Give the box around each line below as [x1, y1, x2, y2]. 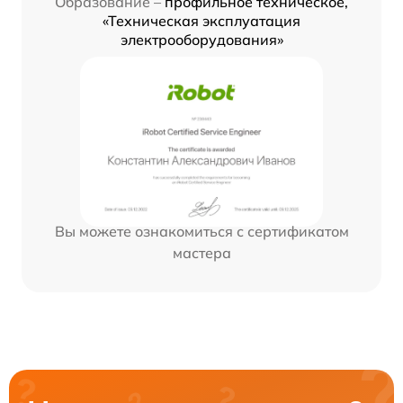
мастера [172, 243, 231, 262]
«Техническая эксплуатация [103, 11, 300, 30]
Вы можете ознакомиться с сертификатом [54, 221, 349, 240]
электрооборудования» [120, 30, 283, 49]
